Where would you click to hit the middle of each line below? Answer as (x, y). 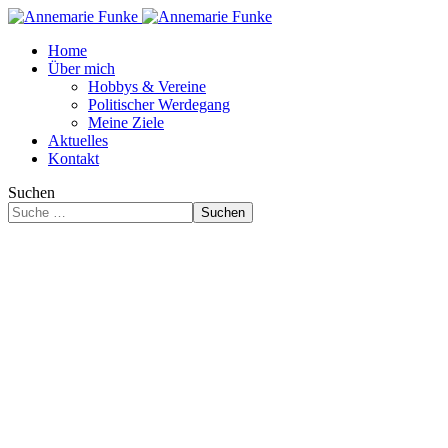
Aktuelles (78, 140)
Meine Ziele (126, 122)
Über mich (81, 68)
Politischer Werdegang (159, 104)
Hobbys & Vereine (147, 86)
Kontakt (73, 158)
